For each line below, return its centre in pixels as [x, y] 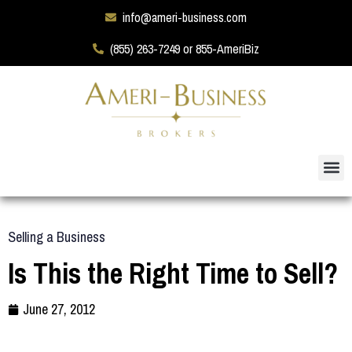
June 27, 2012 [59, 309]
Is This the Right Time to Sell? [173, 273]
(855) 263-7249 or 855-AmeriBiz [185, 49]
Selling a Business [57, 236]
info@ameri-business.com [185, 17]
